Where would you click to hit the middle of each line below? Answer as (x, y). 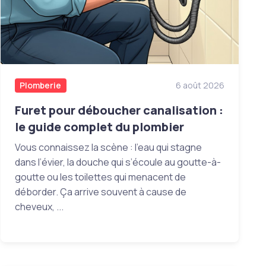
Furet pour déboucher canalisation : (119, 110)
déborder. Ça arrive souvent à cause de (100, 192)
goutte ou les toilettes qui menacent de (100, 177)
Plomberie (41, 85)
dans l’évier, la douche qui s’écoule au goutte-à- (118, 162)
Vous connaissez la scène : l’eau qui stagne (108, 148)
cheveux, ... (39, 207)
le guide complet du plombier (99, 127)
